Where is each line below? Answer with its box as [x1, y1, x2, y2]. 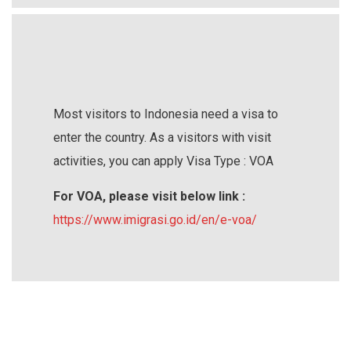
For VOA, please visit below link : [53, 188, 245, 204]
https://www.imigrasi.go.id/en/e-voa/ [53, 212, 257, 227]
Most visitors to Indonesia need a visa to [53, 106, 278, 121]
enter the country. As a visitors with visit [53, 129, 271, 145]
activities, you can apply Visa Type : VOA [53, 153, 273, 168]
